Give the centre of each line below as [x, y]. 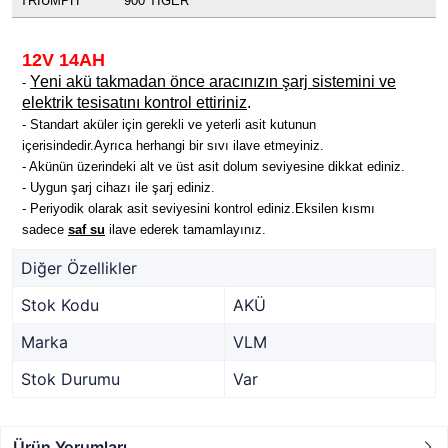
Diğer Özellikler [79, 268]
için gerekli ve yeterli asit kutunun [219, 124]
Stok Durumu [70, 379]
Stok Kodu [60, 305]
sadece [45, 229]
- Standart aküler [70, 124]
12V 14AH [63, 60]
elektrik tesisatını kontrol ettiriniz [134, 102]
